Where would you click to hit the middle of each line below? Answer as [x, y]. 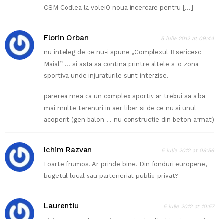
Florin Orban [66, 38]
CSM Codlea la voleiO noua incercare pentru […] [119, 8]
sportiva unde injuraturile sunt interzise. [106, 76]
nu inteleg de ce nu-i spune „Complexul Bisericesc [123, 52]
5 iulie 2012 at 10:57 [189, 207]
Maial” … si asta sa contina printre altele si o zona [121, 64]
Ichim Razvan [68, 150]
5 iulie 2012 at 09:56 [188, 151]
